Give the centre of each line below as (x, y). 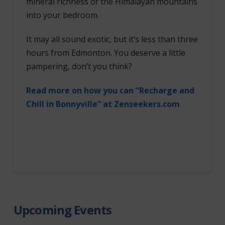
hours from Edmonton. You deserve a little (105, 52)
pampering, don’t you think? (79, 66)
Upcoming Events (63, 209)
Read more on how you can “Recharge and (110, 90)
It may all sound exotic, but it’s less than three (112, 39)
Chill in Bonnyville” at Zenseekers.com (104, 104)
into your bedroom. (62, 15)
